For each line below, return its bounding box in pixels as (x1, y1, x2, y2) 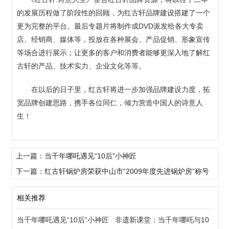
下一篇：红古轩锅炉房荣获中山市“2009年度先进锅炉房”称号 (16, 167, 210, 175)
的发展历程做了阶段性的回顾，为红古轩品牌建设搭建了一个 (17, 8, 211, 17)
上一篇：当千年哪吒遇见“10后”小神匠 (16, 151, 137, 160)
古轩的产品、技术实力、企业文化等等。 (17, 61, 146, 70)
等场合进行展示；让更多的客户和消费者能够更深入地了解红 (17, 48, 211, 57)
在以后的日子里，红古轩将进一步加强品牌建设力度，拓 (17, 85, 211, 94)
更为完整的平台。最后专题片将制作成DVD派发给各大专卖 (17, 21, 204, 30)
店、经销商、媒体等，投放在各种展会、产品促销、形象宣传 (17, 35, 211, 43)
